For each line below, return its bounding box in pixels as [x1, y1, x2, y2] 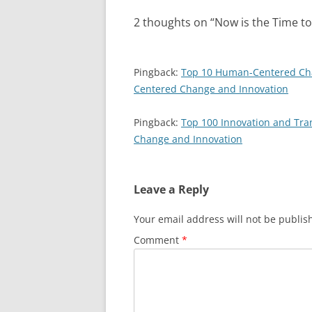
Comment [134, 233, 182, 247]
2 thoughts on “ [134, 15, 214, 30]
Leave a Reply [134, 182, 209, 197]
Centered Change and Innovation [134, 82, 288, 95]
